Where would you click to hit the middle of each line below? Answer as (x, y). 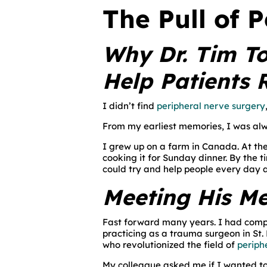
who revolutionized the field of (170, 245)
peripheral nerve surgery (211, 106)
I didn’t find (130, 106)
